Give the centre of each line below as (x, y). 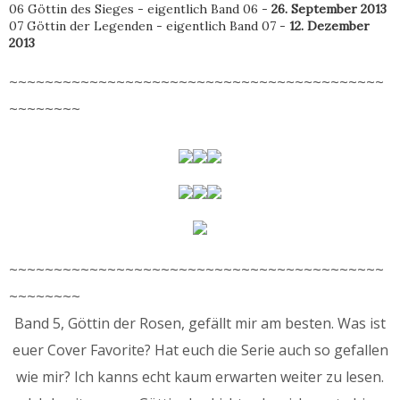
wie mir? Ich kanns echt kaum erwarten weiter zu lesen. (200, 377)
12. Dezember (329, 26)
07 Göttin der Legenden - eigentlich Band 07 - (149, 26)
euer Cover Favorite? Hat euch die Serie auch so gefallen (200, 350)
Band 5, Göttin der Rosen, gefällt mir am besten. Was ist (200, 324)
